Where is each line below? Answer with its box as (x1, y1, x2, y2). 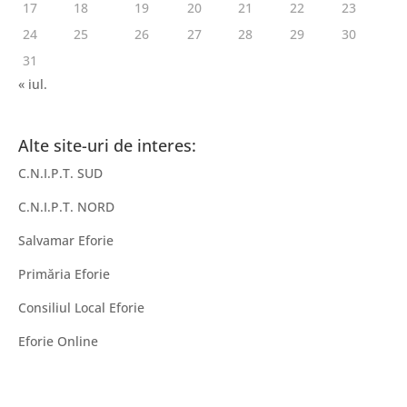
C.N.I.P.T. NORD (18, 197, 114, 215)
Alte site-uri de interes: (18, 134, 196, 156)
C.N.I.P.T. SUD (18, 164, 103, 182)
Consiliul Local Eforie (18, 298, 144, 316)
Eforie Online (18, 332, 98, 350)
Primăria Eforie (18, 264, 110, 283)
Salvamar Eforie (18, 231, 114, 249)
